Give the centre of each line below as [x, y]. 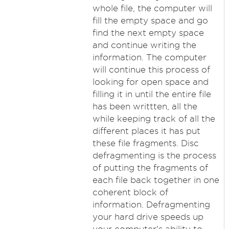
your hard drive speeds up [148, 217]
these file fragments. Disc [145, 143]
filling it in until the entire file [152, 94]
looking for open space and [150, 82]
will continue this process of [151, 70]
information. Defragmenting [151, 204]
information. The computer [149, 57]
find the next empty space [148, 33]
